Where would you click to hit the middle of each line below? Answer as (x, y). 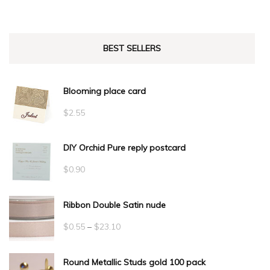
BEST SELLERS (132, 49)
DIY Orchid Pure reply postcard (124, 147)
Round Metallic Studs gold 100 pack (134, 262)
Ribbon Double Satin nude (115, 205)
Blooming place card (105, 91)
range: (133, 244)
